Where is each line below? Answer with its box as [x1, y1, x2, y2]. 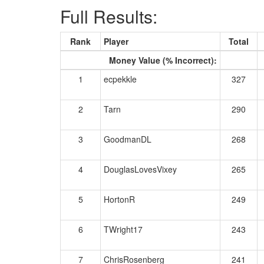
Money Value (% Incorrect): [109, 54, 217, 66]
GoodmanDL [104, 133, 151, 145]
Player [104, 35, 128, 47]
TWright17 [104, 223, 143, 235]
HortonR [104, 193, 135, 205]
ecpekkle [104, 73, 137, 85]
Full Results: [60, 4, 157, 29]
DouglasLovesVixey [104, 163, 177, 175]
